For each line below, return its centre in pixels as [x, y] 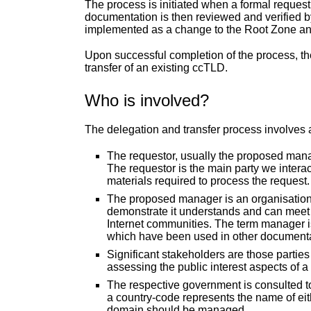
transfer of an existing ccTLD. [156, 68]
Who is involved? [147, 101]
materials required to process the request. [208, 180]
